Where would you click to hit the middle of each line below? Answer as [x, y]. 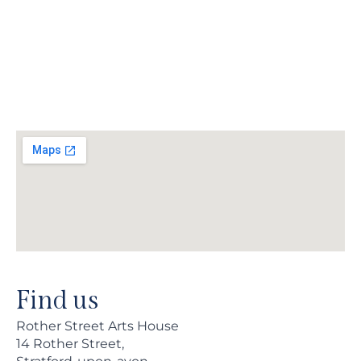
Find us [58, 299]
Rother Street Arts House [98, 326]
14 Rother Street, [70, 343]
